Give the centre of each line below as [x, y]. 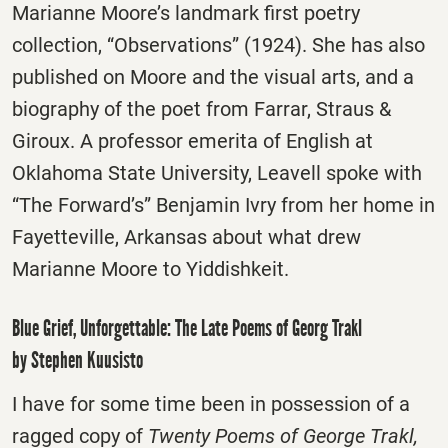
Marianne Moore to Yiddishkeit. [150, 268]
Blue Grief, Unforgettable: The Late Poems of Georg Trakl [187, 327]
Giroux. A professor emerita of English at [192, 140]
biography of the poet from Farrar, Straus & [201, 108]
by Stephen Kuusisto [79, 359]
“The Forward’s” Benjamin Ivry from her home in [223, 204]
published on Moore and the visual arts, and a [213, 76]
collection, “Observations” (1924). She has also [218, 44]
